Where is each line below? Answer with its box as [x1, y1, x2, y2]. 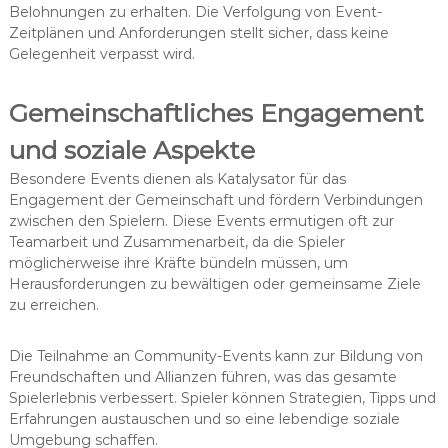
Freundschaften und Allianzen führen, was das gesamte [8, 367, 397, 386]
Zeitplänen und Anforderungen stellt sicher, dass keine [8, 23, 389, 42]
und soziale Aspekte [8, 134, 255, 165]
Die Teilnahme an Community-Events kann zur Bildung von [8, 346, 423, 365]
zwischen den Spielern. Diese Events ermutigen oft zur [8, 211, 394, 230]
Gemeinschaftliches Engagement [8, 97, 424, 128]
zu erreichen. [8, 295, 99, 314]
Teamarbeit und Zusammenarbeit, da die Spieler [8, 232, 345, 251]
